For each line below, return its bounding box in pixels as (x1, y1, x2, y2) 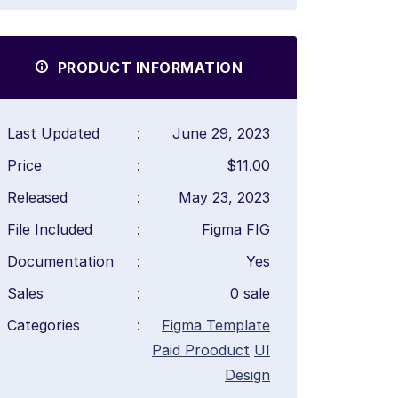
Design (225, 366, 270, 385)
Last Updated (7, 124, 99, 143)
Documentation (7, 252, 114, 271)
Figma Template (162, 316, 270, 335)
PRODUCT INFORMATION (53, 59, 243, 77)
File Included (7, 220, 92, 239)
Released (7, 188, 68, 207)
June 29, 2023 (172, 124, 270, 143)
